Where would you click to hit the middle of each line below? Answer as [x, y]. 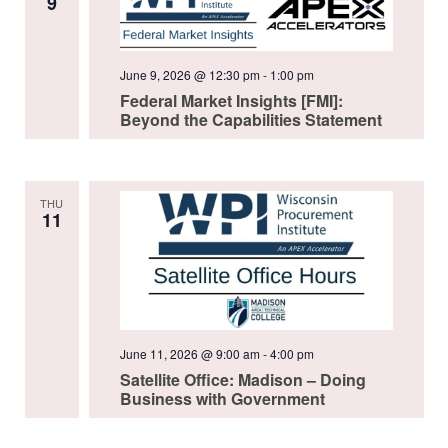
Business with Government [222, 398]
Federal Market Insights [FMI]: [231, 101]
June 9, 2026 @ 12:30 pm [189, 75]
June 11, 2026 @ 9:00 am [189, 353]
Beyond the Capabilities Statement [250, 120]
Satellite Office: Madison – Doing [242, 379]
